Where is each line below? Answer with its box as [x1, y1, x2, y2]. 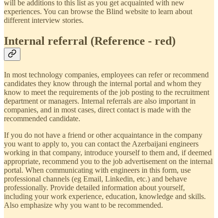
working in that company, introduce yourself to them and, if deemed [4, 148, 212, 157]
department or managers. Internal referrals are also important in [4, 96, 196, 105]
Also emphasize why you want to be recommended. [4, 200, 163, 209]
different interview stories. [4, 16, 84, 24]
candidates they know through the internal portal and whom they [4, 79, 201, 88]
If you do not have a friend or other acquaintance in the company [4, 130, 202, 139]
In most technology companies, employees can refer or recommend [4, 70, 209, 79]
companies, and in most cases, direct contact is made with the [4, 105, 191, 114]
